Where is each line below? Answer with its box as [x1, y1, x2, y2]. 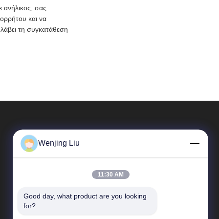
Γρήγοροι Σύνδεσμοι [54, 194, 141, 204]
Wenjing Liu [38, 139, 80, 147]
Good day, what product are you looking [23, 192, 147, 200]
